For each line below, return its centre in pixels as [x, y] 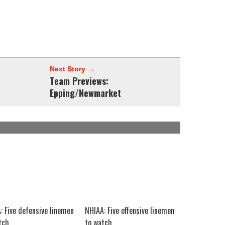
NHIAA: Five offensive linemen [130, 210]
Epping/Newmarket [85, 93]
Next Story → [72, 69]
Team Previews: [79, 81]
